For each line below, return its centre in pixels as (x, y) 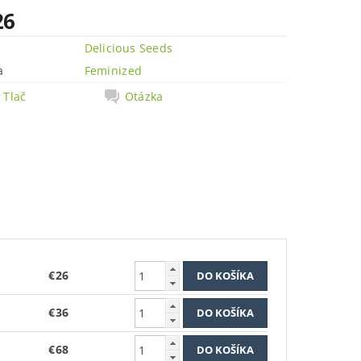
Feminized (113, 71)
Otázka (144, 96)
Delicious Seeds (129, 48)
